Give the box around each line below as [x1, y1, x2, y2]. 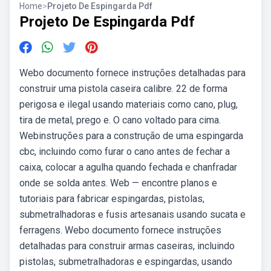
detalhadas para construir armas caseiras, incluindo [19, 240, 235, 252]
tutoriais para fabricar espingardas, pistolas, [19, 193, 204, 204]
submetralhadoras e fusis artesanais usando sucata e [19, 209, 246, 220]
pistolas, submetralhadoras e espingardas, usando [19, 256, 232, 267]
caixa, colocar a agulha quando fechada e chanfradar [19, 162, 237, 173]
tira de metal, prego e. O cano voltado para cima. [19, 114, 221, 126]
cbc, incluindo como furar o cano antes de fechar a [19, 146, 230, 157]
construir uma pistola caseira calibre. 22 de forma [19, 83, 227, 94]
